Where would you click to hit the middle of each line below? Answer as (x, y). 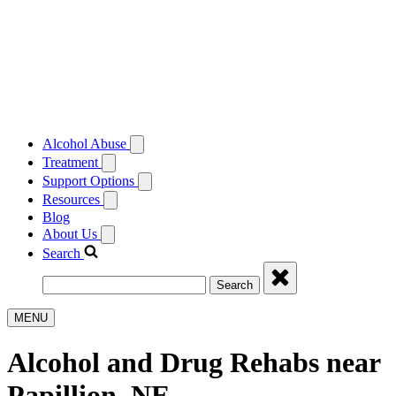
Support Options (90, 181)
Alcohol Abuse (86, 144)
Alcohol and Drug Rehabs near (194, 362)
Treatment (72, 163)
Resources (73, 200)
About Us (72, 234)
